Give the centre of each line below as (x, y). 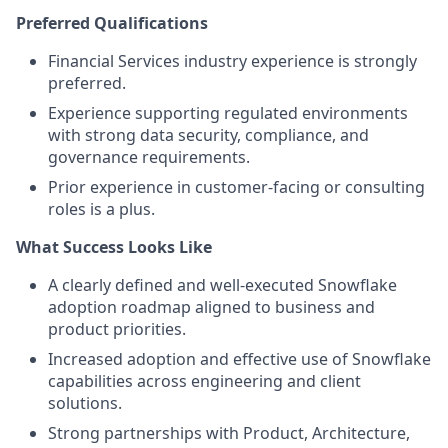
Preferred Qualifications (112, 23)
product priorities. (117, 329)
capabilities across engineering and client (204, 381)
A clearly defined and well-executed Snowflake (222, 285)
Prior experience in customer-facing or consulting (236, 187)
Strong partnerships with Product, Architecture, (229, 433)
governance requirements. (149, 157)
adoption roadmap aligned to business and (211, 307)
